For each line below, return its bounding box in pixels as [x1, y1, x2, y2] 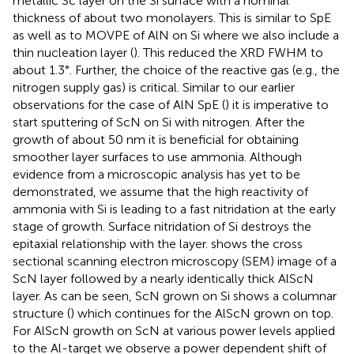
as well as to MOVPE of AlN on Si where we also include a [13, 28, 339, 43]
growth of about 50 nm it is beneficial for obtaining [13, 132, 299, 148]
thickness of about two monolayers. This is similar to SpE [13, 10, 331, 26]
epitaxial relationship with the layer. [13, 236, 211, 252]
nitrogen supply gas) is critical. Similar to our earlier [13, 80, 295, 96]
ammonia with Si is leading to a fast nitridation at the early [13, 201, 336, 217]
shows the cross [211, 236, 303, 252]
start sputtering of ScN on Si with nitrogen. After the [13, 115, 305, 130]
